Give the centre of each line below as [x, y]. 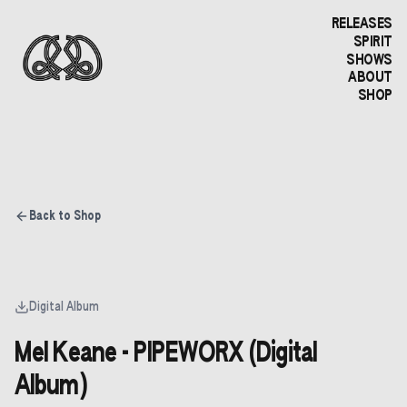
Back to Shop [65, 216]
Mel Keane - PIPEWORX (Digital [166, 354]
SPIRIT [372, 42]
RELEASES [362, 25]
